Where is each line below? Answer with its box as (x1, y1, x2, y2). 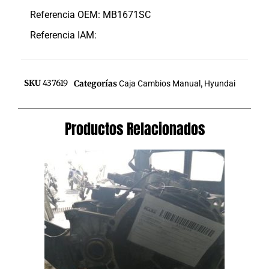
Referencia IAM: (30, 29, 97, 41)
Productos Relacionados (64, 118, 205, 140)
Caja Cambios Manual (119, 78, 201, 88)
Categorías (74, 78, 117, 89)
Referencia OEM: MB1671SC (30, 8, 151, 20)
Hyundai (204, 78, 235, 88)
